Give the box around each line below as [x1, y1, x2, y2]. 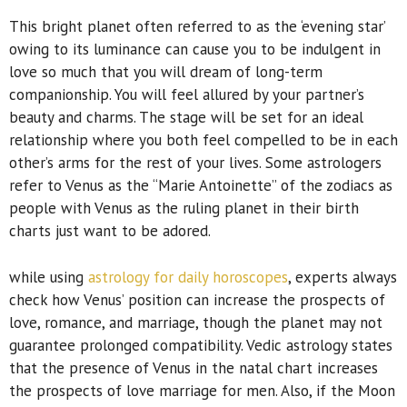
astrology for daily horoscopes [88, 266, 288, 287]
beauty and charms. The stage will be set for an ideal [9, 107, 363, 128]
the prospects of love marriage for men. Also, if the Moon [9, 380, 395, 401]
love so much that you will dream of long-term [9, 62, 323, 83]
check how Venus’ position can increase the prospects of [9, 289, 385, 310]
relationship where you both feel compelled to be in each [9, 130, 398, 151]
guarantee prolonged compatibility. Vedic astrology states [9, 334, 392, 355]
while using [9, 266, 88, 287]
